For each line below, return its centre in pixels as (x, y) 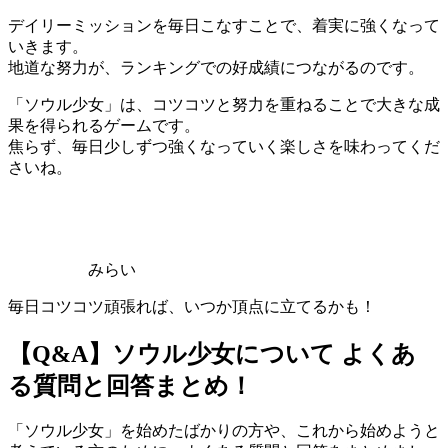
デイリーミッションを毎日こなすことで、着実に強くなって (224, 25)
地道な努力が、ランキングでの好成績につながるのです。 (216, 67)
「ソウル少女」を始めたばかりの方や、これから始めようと (224, 431)
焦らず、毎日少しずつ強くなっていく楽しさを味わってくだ (224, 146)
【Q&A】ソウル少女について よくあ (212, 353)
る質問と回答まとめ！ (130, 385)
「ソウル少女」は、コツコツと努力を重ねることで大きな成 (224, 104)
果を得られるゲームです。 (104, 125)
